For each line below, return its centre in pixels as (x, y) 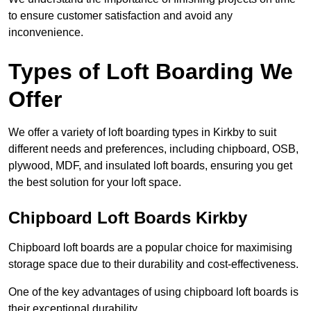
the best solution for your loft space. (95, 183)
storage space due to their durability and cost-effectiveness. (153, 264)
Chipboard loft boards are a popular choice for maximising (150, 248)
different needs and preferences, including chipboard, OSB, (153, 149)
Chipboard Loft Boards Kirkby (128, 218)
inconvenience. (46, 33)
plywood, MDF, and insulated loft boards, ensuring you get (150, 166)
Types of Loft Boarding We (151, 72)
